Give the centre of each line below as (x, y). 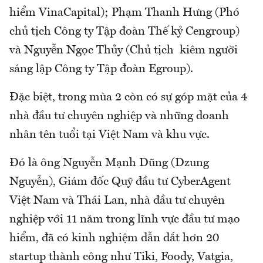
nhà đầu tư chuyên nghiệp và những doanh (119, 117)
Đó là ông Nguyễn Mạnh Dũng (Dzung (109, 163)
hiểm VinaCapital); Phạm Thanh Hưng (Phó (124, 13)
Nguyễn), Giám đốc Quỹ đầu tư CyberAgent (120, 182)
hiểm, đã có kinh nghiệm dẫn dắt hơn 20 (114, 239)
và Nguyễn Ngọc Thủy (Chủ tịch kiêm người (124, 51)
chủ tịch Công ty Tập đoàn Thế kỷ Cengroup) (124, 32)
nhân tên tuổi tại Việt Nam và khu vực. (109, 135)
